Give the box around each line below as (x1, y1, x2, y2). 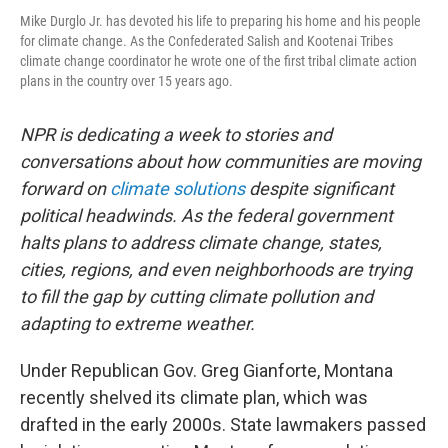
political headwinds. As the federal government (20, 204, 393, 226)
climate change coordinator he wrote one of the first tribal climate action (20, 52, 417, 69)
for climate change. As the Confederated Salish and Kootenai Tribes (20, 32, 393, 49)
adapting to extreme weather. (20, 312, 255, 334)
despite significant (245, 177, 394, 199)
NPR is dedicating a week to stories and (20, 123, 332, 145)
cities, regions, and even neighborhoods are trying (20, 258, 412, 280)
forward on (20, 177, 110, 199)
